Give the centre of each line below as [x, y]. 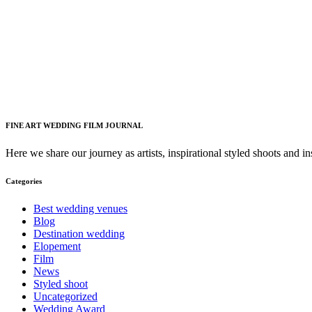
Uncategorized [65, 297]
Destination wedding [79, 234]
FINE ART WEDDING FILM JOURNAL [74, 126]
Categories [24, 181]
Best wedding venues [80, 209]
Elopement [57, 247]
